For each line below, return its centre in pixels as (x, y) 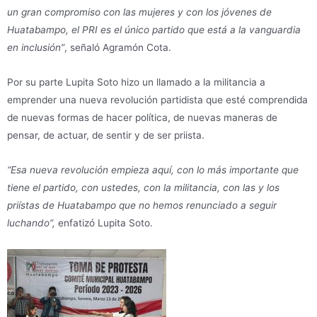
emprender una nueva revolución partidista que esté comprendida (157, 100)
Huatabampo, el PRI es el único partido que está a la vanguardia (154, 30)
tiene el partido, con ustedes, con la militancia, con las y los (143, 188)
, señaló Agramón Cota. (118, 48)
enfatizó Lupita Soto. (104, 223)
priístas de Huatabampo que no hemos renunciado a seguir (142, 206)
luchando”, (31, 223)
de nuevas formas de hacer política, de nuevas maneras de (142, 118)
